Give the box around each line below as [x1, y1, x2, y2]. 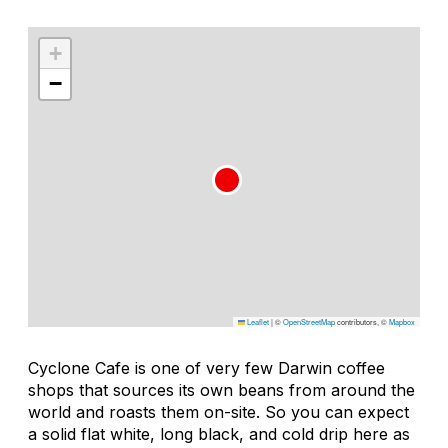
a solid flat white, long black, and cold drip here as [28, 423, 410, 444]
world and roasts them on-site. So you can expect [28, 401, 409, 422]
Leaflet [245, 315, 269, 327]
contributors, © [335, 315, 389, 327]
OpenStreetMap [283, 315, 335, 327]
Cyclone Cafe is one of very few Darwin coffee [28, 357, 385, 378]
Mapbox [389, 315, 415, 327]
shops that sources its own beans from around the [28, 379, 415, 400]
